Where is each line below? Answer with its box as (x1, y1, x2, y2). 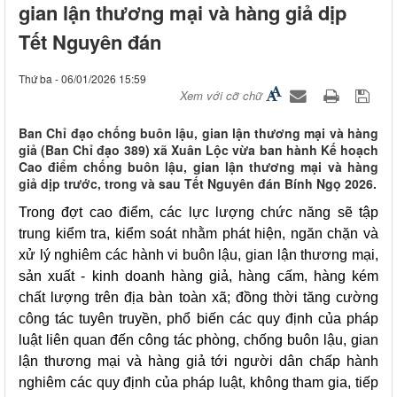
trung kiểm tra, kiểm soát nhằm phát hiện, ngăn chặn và (19, 226, 378, 242)
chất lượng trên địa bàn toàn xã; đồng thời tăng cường (19, 290, 378, 306)
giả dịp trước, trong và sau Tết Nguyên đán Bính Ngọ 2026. (19, 175, 377, 193)
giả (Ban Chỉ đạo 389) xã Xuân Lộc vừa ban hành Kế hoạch (19, 141, 378, 160)
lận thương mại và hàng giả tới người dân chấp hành (19, 354, 378, 370)
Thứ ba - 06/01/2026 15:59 (19, 71, 146, 87)
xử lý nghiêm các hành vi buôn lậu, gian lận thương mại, (19, 247, 378, 263)
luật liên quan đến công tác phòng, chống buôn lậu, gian (19, 332, 378, 348)
